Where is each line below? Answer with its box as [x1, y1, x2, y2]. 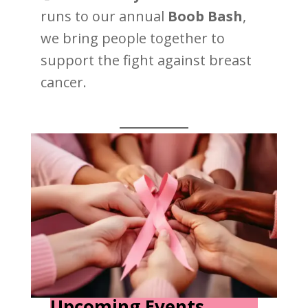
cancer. [40, 73, 87, 92]
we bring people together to [40, 29, 225, 48]
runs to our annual [40, 7, 168, 26]
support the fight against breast [40, 51, 252, 70]
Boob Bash [167, 7, 243, 26]
